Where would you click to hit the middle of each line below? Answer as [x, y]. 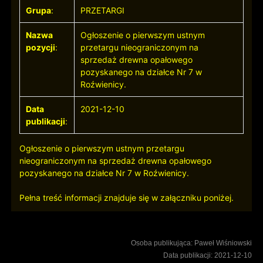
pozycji [41, 48]
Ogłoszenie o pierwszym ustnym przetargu [102, 149]
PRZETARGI [103, 11]
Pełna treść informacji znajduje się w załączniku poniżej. [126, 198]
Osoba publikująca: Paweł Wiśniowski [191, 243]
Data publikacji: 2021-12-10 [207, 256]
